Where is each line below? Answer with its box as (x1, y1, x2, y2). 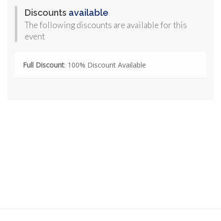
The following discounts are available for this (25, 20, 187, 31)
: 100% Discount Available (64, 60, 146, 70)
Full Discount (23, 60, 64, 70)
